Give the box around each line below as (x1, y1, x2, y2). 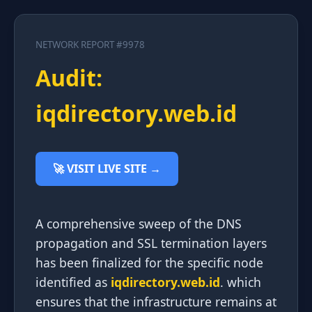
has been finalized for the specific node (36, 254, 263, 271)
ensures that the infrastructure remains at (36, 293, 276, 310)
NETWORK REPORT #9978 (36, 38, 145, 51)
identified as (36, 274, 111, 290)
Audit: (36, 63, 102, 93)
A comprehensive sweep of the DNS (36, 215, 242, 232)
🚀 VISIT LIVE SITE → (53, 161, 161, 176)
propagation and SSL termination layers (36, 235, 267, 251)
